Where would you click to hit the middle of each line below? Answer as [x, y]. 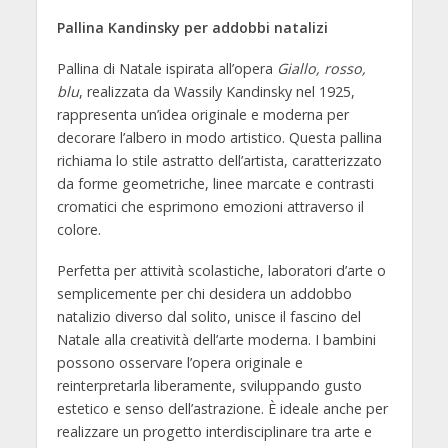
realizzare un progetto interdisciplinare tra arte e [214, 431]
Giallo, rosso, [321, 68]
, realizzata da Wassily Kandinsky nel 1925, [216, 91]
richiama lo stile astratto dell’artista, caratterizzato [219, 160]
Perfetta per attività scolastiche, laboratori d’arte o [221, 270]
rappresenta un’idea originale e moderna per [202, 114]
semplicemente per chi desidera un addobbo [204, 293]
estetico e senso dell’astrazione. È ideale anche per [222, 408]
